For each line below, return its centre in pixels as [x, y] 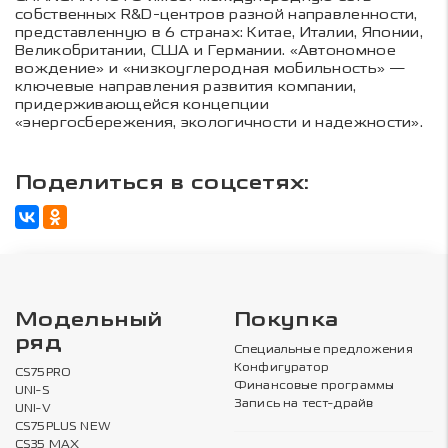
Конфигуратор [281, 367]
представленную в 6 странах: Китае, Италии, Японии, [219, 32]
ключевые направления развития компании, [186, 86]
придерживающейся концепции [142, 104]
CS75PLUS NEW [63, 426]
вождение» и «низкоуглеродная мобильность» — [209, 68]
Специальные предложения [323, 349]
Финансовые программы [314, 385]
